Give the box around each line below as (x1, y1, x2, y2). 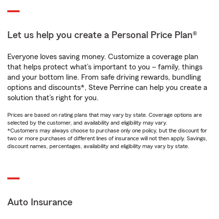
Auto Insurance (7, 197, 72, 208)
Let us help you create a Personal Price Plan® (7, 30, 197, 41)
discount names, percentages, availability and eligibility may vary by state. (7, 143, 189, 150)
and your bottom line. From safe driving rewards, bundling (7, 73, 201, 82)
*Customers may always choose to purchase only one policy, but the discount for (7, 128, 207, 134)
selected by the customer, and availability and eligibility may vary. (7, 120, 167, 126)
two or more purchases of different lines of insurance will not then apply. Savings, (7, 135, 207, 142)
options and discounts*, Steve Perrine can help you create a (7, 84, 207, 92)
